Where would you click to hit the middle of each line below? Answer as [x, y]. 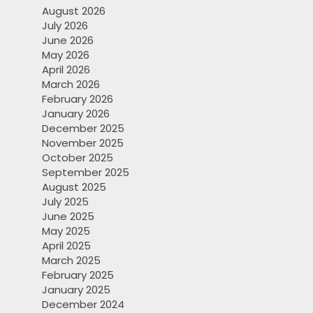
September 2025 [86, 173]
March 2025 [71, 261]
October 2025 [78, 158]
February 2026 [78, 99]
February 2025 [78, 275]
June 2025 [68, 217]
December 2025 [83, 129]
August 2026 [74, 11]
